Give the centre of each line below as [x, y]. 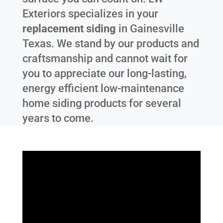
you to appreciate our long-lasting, [104, 74]
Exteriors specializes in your [90, 14]
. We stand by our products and [125, 44]
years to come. [58, 118]
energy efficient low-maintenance [103, 89]
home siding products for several [102, 104]
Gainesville [157, 29]
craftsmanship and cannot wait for [105, 59]
